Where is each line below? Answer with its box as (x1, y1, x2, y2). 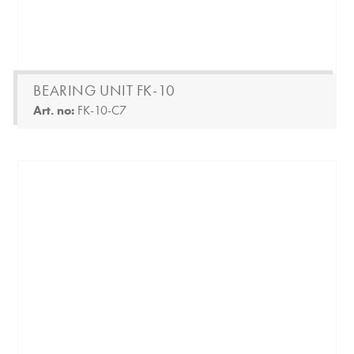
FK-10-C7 (77, 101, 127, 119)
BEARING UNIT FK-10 (33, 80, 175, 100)
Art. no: (33, 101, 78, 119)
